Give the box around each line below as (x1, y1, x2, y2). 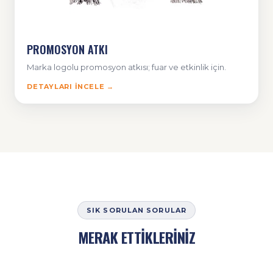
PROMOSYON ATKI (27, 41, 108, 58)
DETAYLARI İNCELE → (27, 82, 114, 91)
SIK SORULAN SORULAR (87, 206, 186, 215)
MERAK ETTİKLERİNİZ (77, 226, 196, 249)
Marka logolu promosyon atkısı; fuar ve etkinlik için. (27, 62, 226, 73)
